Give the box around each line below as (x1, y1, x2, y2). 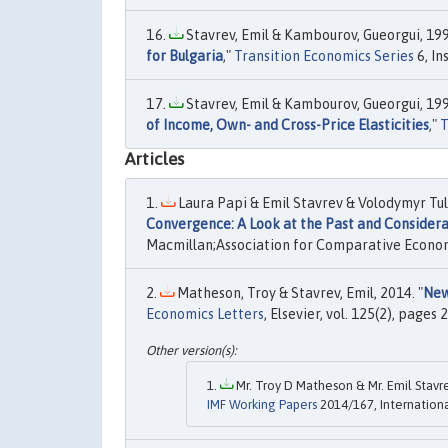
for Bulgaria (146, 48, 223, 65)
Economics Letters (146, 306, 264, 323)
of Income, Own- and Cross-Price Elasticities (146, 117, 429, 134)
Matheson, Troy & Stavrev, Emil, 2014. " (174, 285, 423, 302)
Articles (125, 149, 184, 170)
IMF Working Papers (207, 396, 317, 412)
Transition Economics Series (234, 48, 414, 65)
